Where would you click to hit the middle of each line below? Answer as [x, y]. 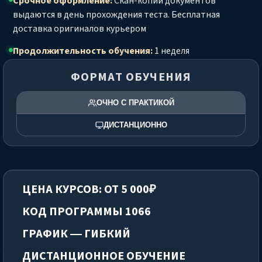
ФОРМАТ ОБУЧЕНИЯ [131, 77]
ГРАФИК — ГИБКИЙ [76, 234]
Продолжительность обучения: [83, 51]
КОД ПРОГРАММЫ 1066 [87, 212]
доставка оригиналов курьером [80, 29]
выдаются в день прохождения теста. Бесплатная [116, 15]
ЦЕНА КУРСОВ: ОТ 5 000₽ [89, 190]
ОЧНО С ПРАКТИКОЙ [135, 103]
